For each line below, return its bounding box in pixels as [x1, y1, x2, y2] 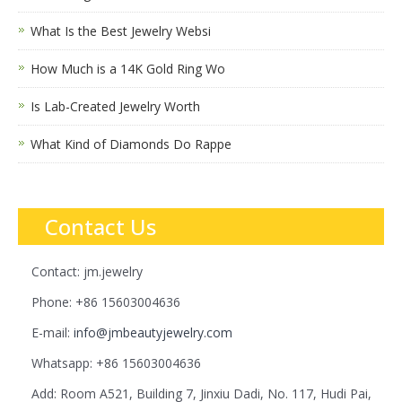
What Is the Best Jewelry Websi [31, 22, 211, 39]
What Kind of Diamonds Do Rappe [31, 135, 232, 153]
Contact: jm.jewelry [31, 262, 143, 280]
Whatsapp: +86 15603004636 [31, 354, 201, 371]
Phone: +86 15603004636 [31, 293, 180, 310]
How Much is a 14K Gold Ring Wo [31, 59, 225, 77]
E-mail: [31, 323, 74, 341]
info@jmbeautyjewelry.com [74, 323, 232, 341]
